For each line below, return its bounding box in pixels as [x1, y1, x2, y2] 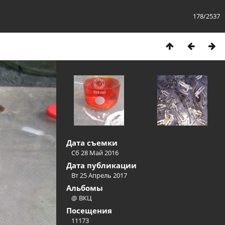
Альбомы [66, 183, 103, 193]
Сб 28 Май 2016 [71, 148, 119, 157]
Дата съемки [66, 138, 118, 148]
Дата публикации [66, 160, 137, 170]
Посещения [66, 205, 112, 215]
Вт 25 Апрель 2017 [71, 171, 127, 180]
